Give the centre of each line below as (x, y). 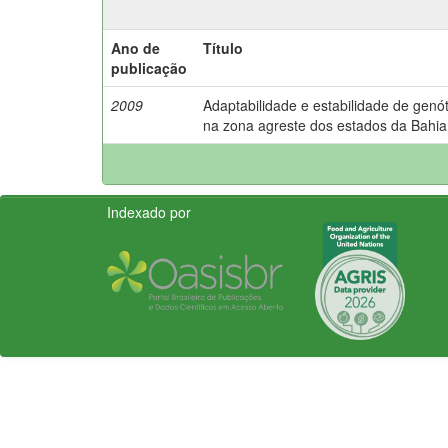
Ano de (135, 47)
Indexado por (149, 211)
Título (223, 47)
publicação (149, 67)
